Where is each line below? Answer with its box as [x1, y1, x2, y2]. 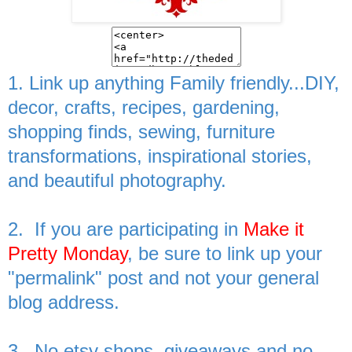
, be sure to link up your [127, 242, 322, 264]
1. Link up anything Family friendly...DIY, [8, 71, 339, 93]
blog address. [8, 291, 119, 313]
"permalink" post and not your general [8, 266, 319, 288]
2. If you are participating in [8, 218, 244, 240]
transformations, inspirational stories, [8, 145, 312, 167]
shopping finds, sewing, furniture [8, 120, 275, 142]
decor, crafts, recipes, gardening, [8, 96, 280, 118]
